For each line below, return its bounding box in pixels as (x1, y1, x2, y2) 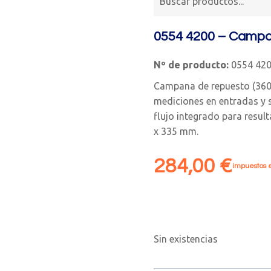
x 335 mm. (154, 126, 198, 137)
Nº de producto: (154, 59, 229, 70)
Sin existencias (154, 233, 218, 244)
